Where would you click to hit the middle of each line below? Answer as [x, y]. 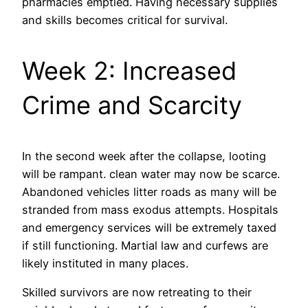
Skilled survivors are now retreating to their [137, 292]
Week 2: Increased [129, 70]
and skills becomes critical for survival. [125, 20]
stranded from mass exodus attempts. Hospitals [150, 209]
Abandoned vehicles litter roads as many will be [149, 191]
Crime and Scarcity [132, 105]
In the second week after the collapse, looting [144, 156]
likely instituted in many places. [105, 263]
